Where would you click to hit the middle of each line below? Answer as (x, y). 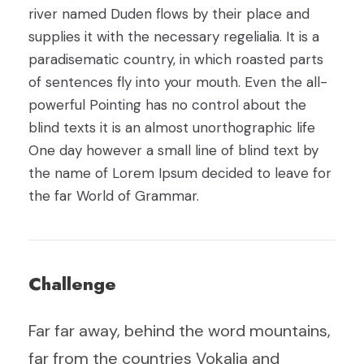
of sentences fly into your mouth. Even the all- (178, 82)
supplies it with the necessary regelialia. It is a (174, 37)
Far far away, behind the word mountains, (180, 331)
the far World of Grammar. (114, 196)
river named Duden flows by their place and (169, 14)
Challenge (72, 284)
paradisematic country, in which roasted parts (176, 59)
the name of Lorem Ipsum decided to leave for (180, 173)
